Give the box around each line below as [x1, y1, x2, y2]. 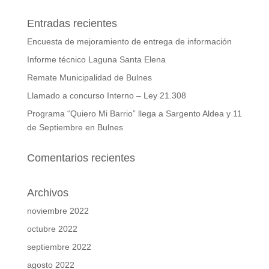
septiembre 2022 [26, 242, 91, 252]
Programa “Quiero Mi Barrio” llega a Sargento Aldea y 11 [26, 109, 242, 119]
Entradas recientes [26, 17, 117, 30]
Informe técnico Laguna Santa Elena [26, 55, 166, 65]
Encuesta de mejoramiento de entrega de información [26, 37, 232, 47]
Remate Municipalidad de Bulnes [26, 73, 152, 83]
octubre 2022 [26, 224, 77, 234]
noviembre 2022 [26, 206, 89, 216]
